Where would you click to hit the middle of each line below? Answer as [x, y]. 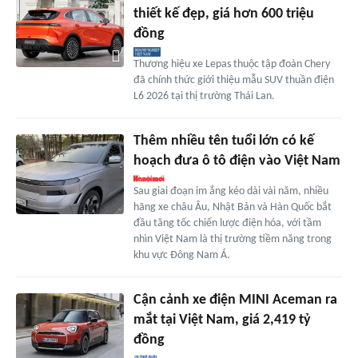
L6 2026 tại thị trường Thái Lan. [204, 96]
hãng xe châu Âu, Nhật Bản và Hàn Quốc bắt [232, 207]
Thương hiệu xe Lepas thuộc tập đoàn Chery [231, 64]
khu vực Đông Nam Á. [181, 255]
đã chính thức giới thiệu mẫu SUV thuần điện [233, 80]
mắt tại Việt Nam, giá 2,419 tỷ [222, 320]
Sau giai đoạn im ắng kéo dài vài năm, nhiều [231, 191]
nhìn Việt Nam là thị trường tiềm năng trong [232, 239]
